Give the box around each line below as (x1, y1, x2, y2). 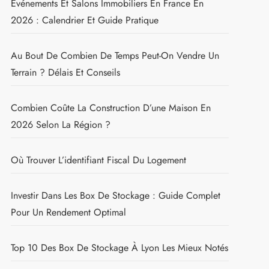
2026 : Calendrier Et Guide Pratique (10, 13, 159, 27)
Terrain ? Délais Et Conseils (10, 65, 120, 79)
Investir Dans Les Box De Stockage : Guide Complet (10, 188, 220, 202)
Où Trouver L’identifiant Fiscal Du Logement (10, 153, 186, 167)
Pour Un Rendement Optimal (10, 205, 126, 219)
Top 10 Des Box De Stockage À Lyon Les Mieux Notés (10, 240, 228, 255)
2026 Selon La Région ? (10, 117, 110, 131)
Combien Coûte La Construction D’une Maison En (10, 100, 211, 115)
